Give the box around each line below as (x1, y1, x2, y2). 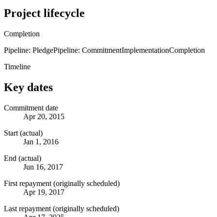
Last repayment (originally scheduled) (4, 204, 119, 213)
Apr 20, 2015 (23, 112, 64, 121)
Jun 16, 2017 (23, 162, 63, 171)
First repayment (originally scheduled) (4, 179, 120, 187)
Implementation (122, 46, 169, 54)
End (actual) (4, 154, 41, 162)
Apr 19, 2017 (23, 187, 64, 196)
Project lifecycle (4, 6, 85, 19)
